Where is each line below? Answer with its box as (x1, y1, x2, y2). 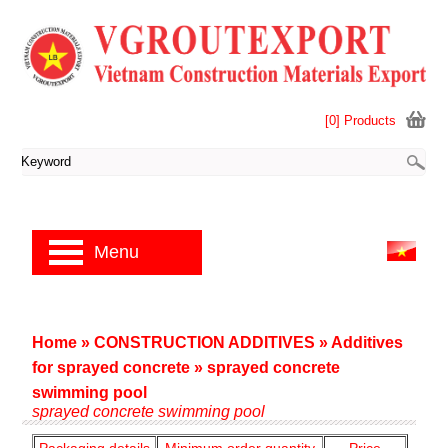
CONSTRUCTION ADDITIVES (93, 334, 315, 351)
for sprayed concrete (31, 359, 190, 376)
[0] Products (325, 112, 397, 128)
